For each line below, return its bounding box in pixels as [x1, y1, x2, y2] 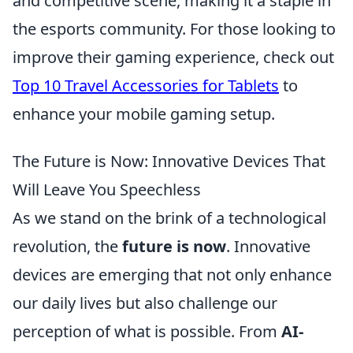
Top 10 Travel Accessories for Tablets [13, 75, 279, 97]
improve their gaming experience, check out [13, 46, 334, 69]
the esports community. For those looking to [13, 18, 336, 40]
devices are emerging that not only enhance [13, 264, 332, 286]
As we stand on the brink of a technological [13, 207, 326, 229]
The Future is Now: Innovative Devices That [13, 150, 325, 173]
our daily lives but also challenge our [13, 292, 277, 314]
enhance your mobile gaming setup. [13, 103, 275, 125]
